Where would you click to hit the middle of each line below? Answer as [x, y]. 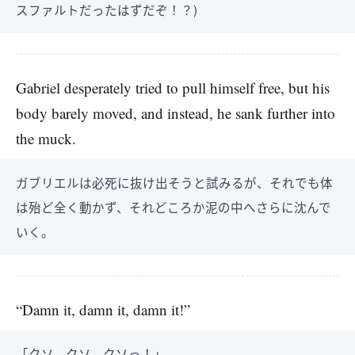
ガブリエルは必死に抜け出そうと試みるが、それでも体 [174, 182]
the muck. [46, 138]
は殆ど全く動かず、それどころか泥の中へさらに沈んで [174, 207]
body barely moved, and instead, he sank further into [176, 113]
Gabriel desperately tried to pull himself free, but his [173, 88]
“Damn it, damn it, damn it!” [103, 309]
